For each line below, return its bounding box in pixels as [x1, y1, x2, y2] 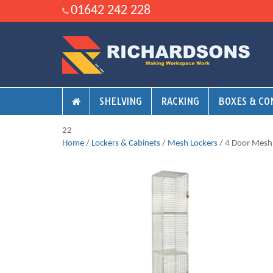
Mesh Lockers [168, 139, 218, 148]
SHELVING [99, 96, 142, 107]
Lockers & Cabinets [91, 139, 160, 148]
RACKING [161, 96, 199, 107]
